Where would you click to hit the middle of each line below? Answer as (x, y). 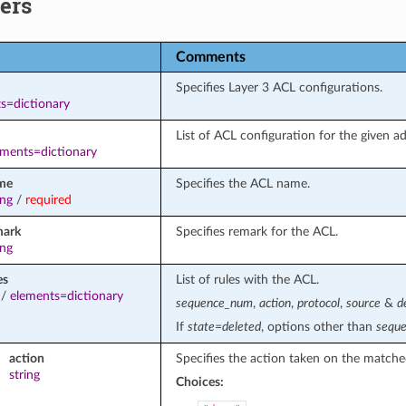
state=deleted (224, 326)
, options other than (318, 326)
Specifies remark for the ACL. (256, 231)
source (363, 303)
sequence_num (214, 303)
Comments (210, 57)
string (25, 374)
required (49, 199)
